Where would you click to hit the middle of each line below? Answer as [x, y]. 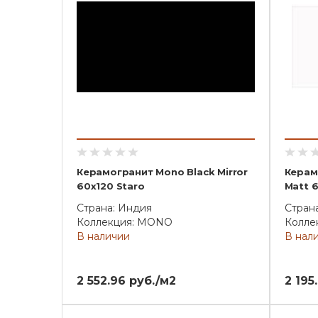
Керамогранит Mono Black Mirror [163, 172]
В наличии [103, 236]
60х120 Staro [111, 186]
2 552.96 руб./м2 [126, 281]
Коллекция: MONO [125, 222]
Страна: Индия [114, 208]
